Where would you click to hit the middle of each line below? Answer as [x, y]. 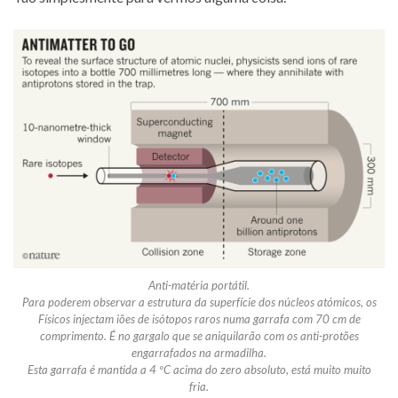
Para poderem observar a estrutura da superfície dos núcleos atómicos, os [199, 302]
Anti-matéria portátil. [199, 286]
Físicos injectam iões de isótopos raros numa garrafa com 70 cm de [199, 319]
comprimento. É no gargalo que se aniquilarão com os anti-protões [199, 336]
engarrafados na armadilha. [199, 353]
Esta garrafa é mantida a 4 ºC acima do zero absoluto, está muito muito [199, 370]
